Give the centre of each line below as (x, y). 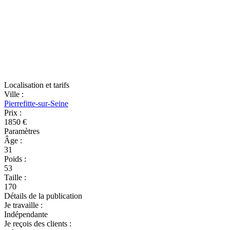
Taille (14, 177)
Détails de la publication (43, 196)
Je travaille (22, 205)
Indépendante (26, 214)
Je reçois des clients (37, 224)
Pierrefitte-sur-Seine (36, 103)
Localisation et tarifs (37, 85)
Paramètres (22, 131)
